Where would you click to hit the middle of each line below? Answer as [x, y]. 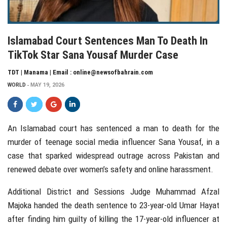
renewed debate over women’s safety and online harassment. [110, 169]
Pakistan [189, 156]
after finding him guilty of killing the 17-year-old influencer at [113, 219]
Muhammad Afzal [188, 192]
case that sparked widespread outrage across [91, 156]
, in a [211, 142]
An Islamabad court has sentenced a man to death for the [113, 128]
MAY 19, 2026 [47, 85]
